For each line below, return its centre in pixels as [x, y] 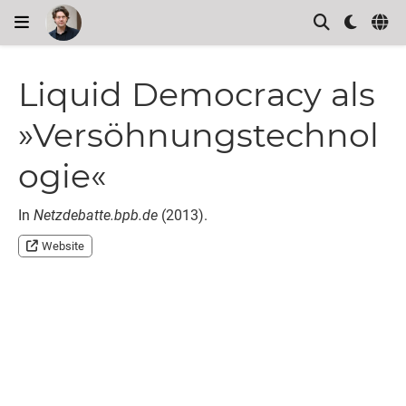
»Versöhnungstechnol [198, 135]
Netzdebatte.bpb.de [96, 216]
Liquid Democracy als [197, 95]
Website [63, 246]
